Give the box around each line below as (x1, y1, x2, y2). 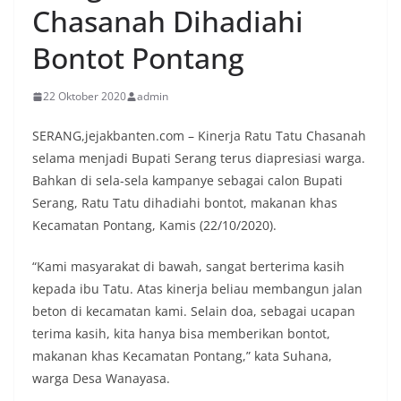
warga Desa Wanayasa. (32, 370, 170, 387)
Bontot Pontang (32, 38, 244, 77)
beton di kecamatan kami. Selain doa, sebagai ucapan (32, 303, 355, 320)
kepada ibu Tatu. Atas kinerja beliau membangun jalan (32, 280, 363, 297)
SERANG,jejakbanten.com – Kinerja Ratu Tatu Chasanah (32, 127, 366, 144)
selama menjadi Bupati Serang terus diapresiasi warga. (32, 149, 365, 166)
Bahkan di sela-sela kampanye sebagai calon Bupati (32, 172, 343, 189)
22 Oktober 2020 (43, 89, 126, 104)
